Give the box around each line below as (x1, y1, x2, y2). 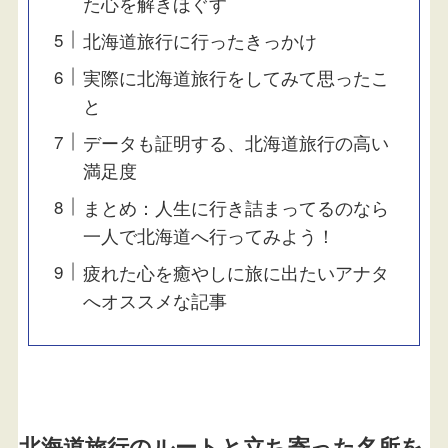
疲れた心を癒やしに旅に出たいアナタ (82, 258, 389, 285)
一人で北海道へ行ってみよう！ (82, 221, 335, 248)
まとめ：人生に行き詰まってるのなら (82, 193, 389, 220)
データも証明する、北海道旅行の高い (82, 128, 389, 155)
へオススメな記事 (82, 286, 227, 313)
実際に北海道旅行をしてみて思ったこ (82, 63, 389, 90)
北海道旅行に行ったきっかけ (82, 26, 317, 53)
